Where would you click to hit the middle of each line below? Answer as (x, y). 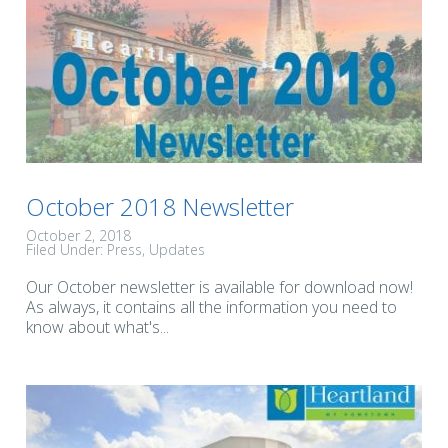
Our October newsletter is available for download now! (219, 286)
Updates (177, 249)
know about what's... (97, 326)
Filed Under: (66, 249)
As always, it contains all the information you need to (211, 306)
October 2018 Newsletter (160, 206)
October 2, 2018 (78, 235)
